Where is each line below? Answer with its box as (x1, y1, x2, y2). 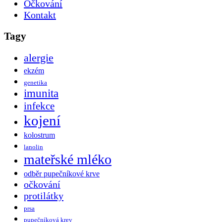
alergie (24, 52, 54, 64)
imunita (24, 87, 58, 100)
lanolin (24, 143, 43, 151)
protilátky (24, 190, 63, 202)
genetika (24, 79, 47, 87)
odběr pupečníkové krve (24, 169, 100, 178)
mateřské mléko (24, 152, 111, 167)
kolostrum (24, 131, 55, 140)
